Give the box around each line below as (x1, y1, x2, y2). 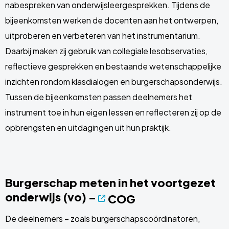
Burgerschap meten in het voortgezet (5, 175, 216, 190)
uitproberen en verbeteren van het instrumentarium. (5, 30, 200, 41)
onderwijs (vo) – (5, 190, 98, 204)
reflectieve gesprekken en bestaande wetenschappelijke (5, 61, 221, 72)
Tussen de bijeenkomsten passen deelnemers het (5, 91, 192, 102)
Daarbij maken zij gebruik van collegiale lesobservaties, (5, 45, 208, 56)
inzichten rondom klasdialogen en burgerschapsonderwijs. (5, 76, 222, 87)
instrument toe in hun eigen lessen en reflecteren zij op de (5, 107, 221, 118)
